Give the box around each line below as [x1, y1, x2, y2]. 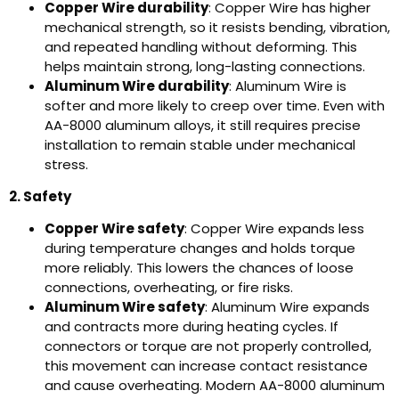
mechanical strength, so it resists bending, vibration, [45, 17, 390, 37]
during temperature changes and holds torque [45, 238, 355, 257]
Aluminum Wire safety [45, 297, 205, 316]
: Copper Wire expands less [184, 218, 364, 238]
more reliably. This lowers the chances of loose [45, 257, 354, 277]
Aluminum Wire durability [45, 76, 229, 95]
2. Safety [9, 186, 71, 206]
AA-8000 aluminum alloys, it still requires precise [45, 115, 361, 134]
